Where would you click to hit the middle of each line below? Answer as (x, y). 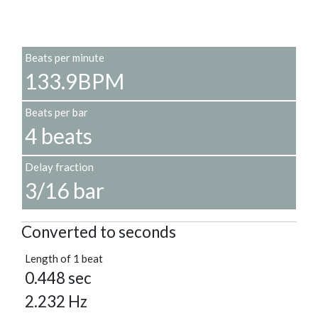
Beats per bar (56, 113)
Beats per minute (65, 58)
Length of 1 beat (64, 259)
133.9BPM (75, 81)
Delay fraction (59, 167)
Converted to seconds (99, 232)
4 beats (59, 136)
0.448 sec (58, 278)
